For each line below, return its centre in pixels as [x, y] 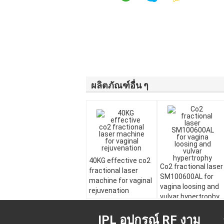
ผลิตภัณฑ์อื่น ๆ [120, 85]
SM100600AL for [187, 176]
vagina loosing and [189, 186]
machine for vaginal [120, 180]
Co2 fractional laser [191, 166]
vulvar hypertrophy [190, 196]
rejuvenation [109, 190]
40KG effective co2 [120, 160]
